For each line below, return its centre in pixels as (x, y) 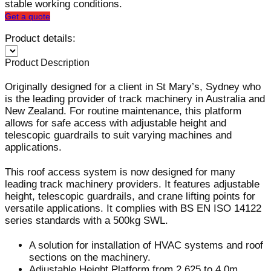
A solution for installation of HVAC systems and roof (146, 245)
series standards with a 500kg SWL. (87, 220)
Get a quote (28, 16)
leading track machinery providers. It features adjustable (132, 184)
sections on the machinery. (90, 257)
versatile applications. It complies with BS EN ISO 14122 (133, 208)
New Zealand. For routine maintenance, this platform (123, 111)
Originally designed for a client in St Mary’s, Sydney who (133, 87)
